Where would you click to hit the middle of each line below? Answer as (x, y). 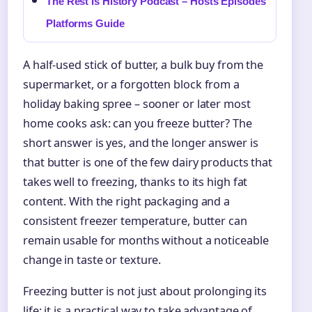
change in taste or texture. (92, 259)
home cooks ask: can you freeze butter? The (138, 123)
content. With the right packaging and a (127, 201)
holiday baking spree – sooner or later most (137, 103)
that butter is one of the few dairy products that (148, 162)
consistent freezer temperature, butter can (135, 220)
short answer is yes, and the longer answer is (141, 142)
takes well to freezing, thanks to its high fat (135, 181)
